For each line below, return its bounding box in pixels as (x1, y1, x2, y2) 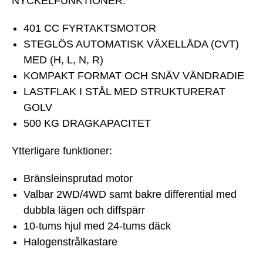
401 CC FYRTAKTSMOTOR (23, 22, 156, 35)
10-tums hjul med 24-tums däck (23, 220, 171, 232)
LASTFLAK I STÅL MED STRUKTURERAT (23, 86, 225, 98)
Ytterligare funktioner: (12, 145, 112, 157)
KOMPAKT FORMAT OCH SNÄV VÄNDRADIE (23, 70, 244, 82)
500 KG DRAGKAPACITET (23, 117, 151, 130)
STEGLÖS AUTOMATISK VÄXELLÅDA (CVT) (23, 38, 239, 50)
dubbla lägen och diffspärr (23, 204, 145, 217)
